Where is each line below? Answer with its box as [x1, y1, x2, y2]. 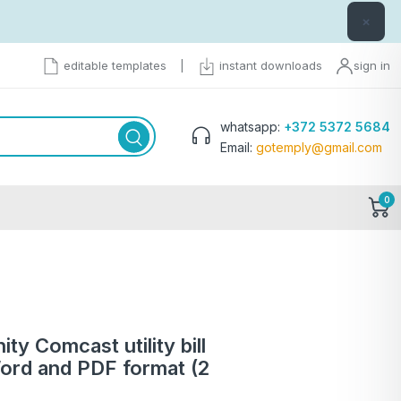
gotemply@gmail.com [256, 139, 382, 155]
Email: [220, 139, 256, 155]
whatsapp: [220, 118, 284, 134]
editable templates [60, 58, 166, 73]
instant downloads [216, 58, 322, 73]
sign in [354, 58, 390, 73]
